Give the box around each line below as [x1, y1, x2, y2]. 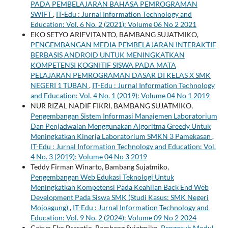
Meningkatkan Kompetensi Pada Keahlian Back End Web [30, 182, 209, 191]
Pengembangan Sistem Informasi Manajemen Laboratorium [30, 111, 217, 120]
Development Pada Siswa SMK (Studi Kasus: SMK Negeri [30, 192, 209, 202]
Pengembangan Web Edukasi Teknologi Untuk [30, 172, 174, 181]
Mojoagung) [30, 203, 70, 212]
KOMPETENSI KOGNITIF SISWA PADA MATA [30, 60, 176, 69]
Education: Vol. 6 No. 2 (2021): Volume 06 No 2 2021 [30, 19, 196, 28]
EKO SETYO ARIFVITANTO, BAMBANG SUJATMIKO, [30, 30, 198, 39]
